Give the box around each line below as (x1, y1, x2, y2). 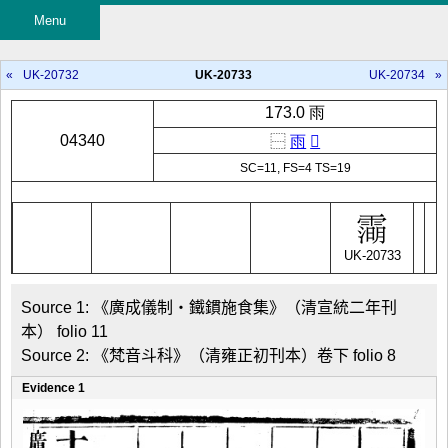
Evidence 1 (22, 381, 85, 395)
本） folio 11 (21, 323, 108, 340)
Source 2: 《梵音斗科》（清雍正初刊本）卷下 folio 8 (21, 347, 396, 364)
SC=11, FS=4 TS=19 (239, 160, 351, 175)
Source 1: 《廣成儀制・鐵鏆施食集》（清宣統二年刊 (21, 299, 397, 316)
